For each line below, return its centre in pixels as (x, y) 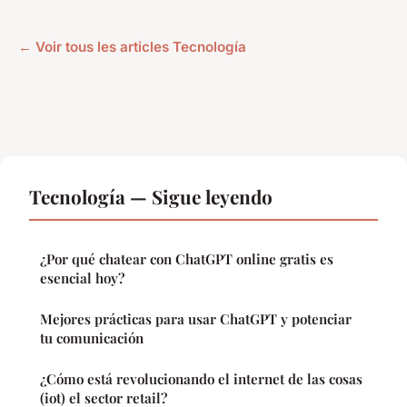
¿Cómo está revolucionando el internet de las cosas (201, 379)
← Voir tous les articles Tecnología (132, 47)
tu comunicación (92, 338)
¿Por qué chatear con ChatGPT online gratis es (187, 259)
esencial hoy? (82, 278)
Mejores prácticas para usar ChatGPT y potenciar (196, 319)
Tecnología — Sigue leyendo (151, 197)
